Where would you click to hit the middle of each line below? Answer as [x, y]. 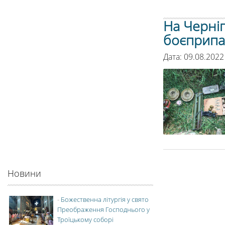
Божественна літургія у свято [105, 199]
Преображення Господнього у [103, 209]
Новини [24, 173]
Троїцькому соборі [85, 219]
